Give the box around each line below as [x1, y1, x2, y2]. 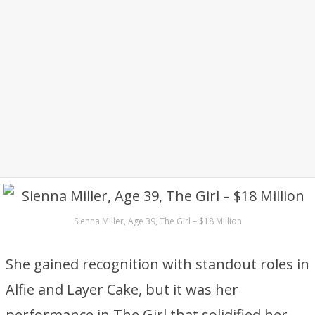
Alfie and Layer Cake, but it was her [6, 280, 238, 299]
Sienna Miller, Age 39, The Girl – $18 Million [73, 215, 242, 227]
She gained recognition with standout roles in [6, 255, 309, 274]
